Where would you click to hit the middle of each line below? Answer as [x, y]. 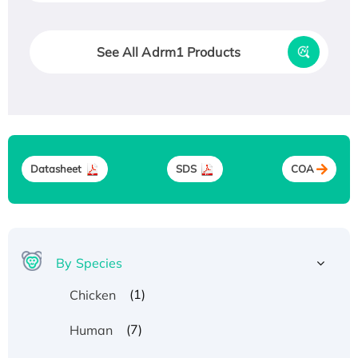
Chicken [93, 294]
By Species [89, 263]
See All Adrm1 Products [168, 52]
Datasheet [56, 169]
